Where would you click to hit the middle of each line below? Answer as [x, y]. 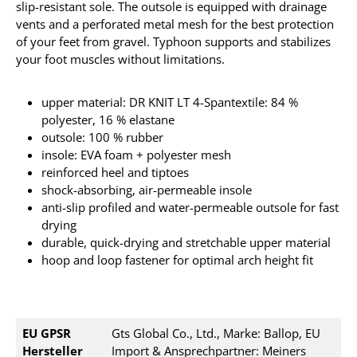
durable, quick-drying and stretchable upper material [186, 242]
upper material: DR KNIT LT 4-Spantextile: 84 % [170, 102]
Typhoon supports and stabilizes [242, 41]
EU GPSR [47, 333]
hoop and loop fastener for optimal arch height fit [177, 260]
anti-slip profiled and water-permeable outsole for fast [190, 207]
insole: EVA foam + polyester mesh [136, 155]
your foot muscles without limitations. [120, 59]
